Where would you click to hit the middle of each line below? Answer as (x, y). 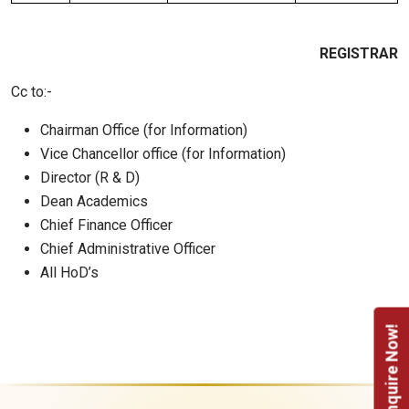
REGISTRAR (359, 54)
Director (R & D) (90, 178)
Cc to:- (31, 92)
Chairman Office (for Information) (144, 131)
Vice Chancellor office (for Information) (163, 154)
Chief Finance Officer (106, 225)
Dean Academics (94, 202)
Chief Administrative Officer (128, 249)
